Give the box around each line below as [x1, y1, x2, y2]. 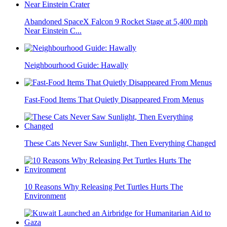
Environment [24, 192, 66, 201]
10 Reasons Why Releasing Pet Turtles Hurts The [24, 182, 183, 192]
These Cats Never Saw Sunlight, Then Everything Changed [24, 139, 216, 148]
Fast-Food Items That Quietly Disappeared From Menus [24, 95, 204, 104]
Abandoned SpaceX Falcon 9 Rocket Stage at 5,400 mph [24, 17, 208, 26]
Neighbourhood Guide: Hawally [24, 61, 128, 70]
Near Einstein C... [24, 26, 82, 35]
